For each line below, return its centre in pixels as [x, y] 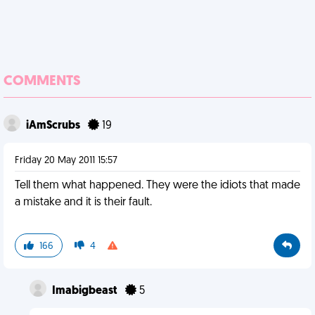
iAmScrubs [54, 126]
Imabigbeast [85, 291]
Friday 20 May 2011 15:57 [66, 161]
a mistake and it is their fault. [83, 202]
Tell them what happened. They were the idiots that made [157, 186]
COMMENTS [42, 82]
